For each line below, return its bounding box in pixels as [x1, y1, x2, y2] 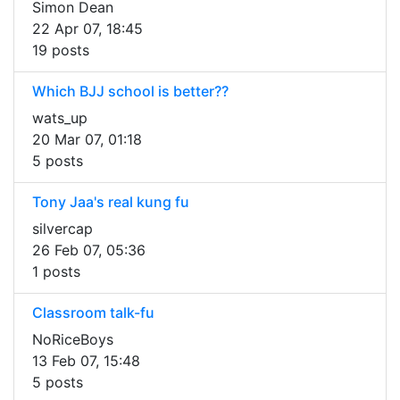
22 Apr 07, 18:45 [32, 20, 143, 38]
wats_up [32, 109, 87, 128]
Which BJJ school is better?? [32, 82, 229, 101]
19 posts [32, 41, 89, 60]
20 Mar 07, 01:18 [32, 130, 142, 149]
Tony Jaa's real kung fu [32, 193, 189, 212]
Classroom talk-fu [32, 304, 154, 322]
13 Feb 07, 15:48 [32, 352, 140, 371]
